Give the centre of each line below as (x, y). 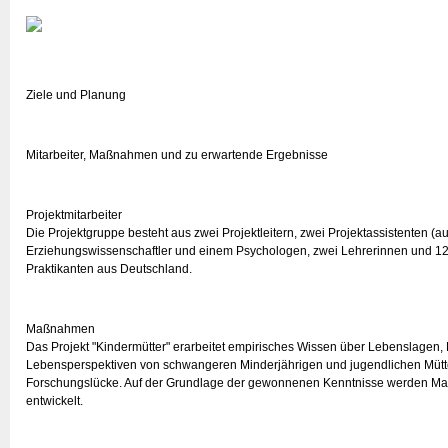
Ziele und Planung (76, 95)
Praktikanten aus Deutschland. (109, 269)
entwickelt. (54, 401)
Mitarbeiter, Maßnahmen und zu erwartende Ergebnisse (177, 155)
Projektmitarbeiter (74, 215)
